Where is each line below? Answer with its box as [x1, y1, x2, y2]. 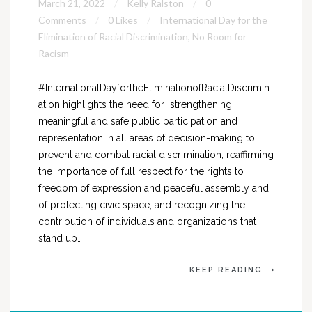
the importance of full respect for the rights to [38, 166, 244, 177]
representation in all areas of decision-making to [38, 132, 255, 143]
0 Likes [108, 14, 138, 26]
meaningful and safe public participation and [38, 116, 237, 127]
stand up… [38, 233, 82, 244]
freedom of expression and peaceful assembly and [38, 182, 269, 194]
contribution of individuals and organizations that [38, 216, 256, 227]
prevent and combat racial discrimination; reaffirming [38, 149, 274, 160]
